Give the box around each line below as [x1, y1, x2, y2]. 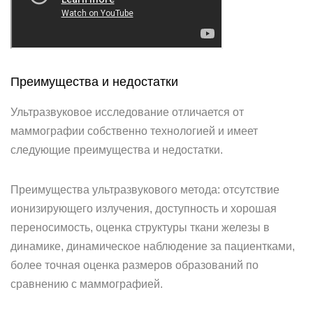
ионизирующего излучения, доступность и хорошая [10, 203, 277, 214]
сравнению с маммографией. [10, 278, 163, 290]
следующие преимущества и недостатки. [10, 144, 223, 156]
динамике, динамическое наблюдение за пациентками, [10, 240, 295, 252]
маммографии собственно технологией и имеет [10, 125, 258, 137]
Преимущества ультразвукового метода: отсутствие [10, 184, 279, 196]
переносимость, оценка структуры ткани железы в [10, 221, 270, 233]
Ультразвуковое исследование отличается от [10, 106, 244, 118]
